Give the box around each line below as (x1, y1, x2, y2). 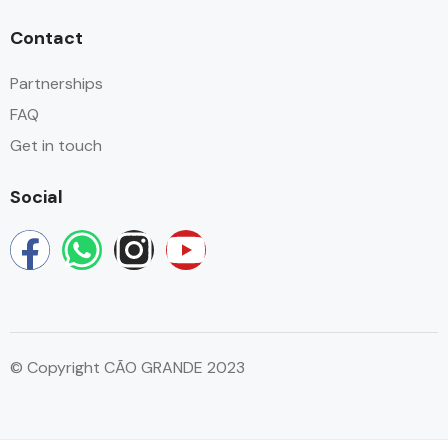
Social (10, 185, 63, 209)
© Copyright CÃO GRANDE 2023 (10, 357, 245, 378)
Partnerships (10, 73, 103, 94)
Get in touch (10, 135, 102, 156)
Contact (10, 26, 83, 50)
